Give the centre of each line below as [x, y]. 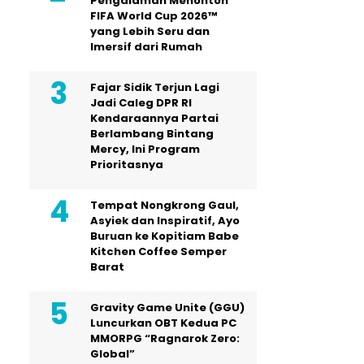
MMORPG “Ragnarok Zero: [165, 338]
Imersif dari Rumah [146, 47]
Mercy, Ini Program [145, 149]
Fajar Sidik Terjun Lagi [155, 87]
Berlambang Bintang [152, 134]
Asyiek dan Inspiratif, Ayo [165, 221]
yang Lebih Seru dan [150, 31]
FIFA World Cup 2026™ [154, 16]
